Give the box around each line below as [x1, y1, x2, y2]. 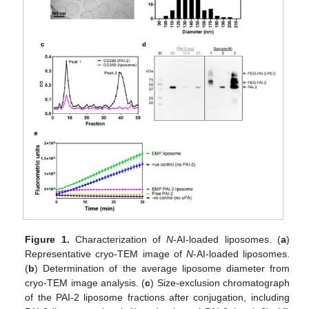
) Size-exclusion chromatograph [150, 277, 290, 288]
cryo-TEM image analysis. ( [25, 277, 146, 288]
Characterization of [69, 233, 167, 245]
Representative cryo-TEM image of [25, 248, 186, 259]
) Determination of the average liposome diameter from [34, 262, 290, 274]
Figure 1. [25, 233, 70, 245]
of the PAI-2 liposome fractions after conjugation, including [25, 291, 290, 303]
